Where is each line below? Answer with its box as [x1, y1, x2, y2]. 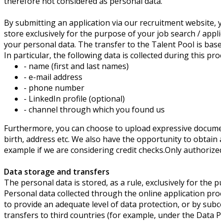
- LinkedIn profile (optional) [24, 93, 125, 104]
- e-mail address [24, 71, 82, 82]
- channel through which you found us [24, 104, 165, 115]
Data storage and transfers [4, 166, 110, 177]
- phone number [24, 82, 84, 93]
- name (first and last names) [24, 60, 129, 72]
